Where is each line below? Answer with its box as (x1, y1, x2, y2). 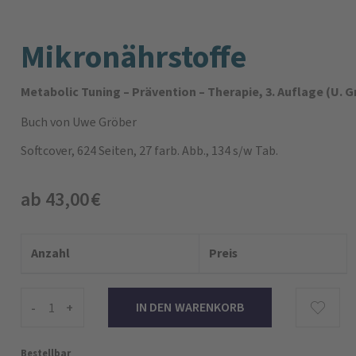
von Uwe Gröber (48, 114, 137, 130)
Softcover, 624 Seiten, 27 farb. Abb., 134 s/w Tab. (21, 142, 278, 159)
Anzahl (31, 245, 70, 261)
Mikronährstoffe (21, 36, 246, 78)
